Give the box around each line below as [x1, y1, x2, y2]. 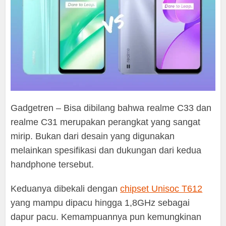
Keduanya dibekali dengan [11, 184, 121, 194]
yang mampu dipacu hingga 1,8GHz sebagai [11, 198, 190, 208]
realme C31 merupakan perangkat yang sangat [11, 117, 201, 128]
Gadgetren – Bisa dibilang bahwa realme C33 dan [11, 103, 212, 114]
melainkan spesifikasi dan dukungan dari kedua [11, 145, 202, 156]
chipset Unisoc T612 [120, 184, 203, 194]
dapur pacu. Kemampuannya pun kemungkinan [11, 212, 202, 222]
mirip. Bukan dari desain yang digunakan [11, 131, 175, 142]
